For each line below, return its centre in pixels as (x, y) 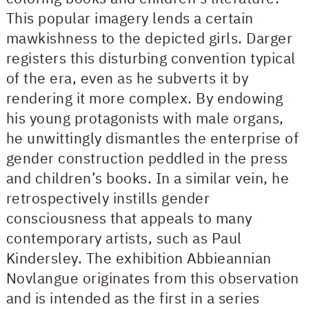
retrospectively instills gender (108, 198)
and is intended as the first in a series (133, 298)
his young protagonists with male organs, (145, 118)
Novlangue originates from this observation (152, 278)
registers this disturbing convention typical (151, 58)
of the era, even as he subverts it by (127, 78)
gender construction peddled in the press (147, 158)
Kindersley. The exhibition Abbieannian (139, 258)
